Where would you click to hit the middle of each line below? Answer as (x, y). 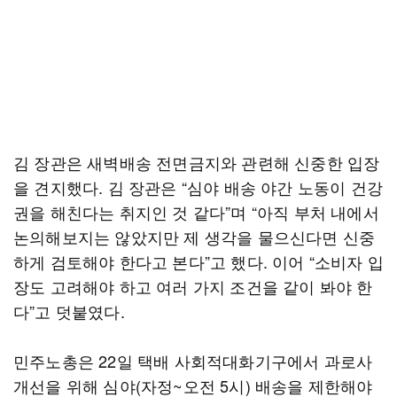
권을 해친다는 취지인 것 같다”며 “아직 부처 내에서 (196, 212)
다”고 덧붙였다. (71, 311)
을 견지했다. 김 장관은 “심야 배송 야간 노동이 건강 (198, 187)
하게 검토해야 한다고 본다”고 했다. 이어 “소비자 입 (199, 261)
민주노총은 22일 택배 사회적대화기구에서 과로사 (193, 361)
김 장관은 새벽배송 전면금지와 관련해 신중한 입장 (197, 162)
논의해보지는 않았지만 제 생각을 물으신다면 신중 (195, 237)
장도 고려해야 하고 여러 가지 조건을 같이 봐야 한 (193, 286)
